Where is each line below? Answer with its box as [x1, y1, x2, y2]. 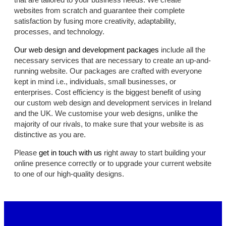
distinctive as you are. [14, 130, 86, 139]
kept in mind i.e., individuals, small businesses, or [14, 77, 176, 86]
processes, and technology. [14, 27, 104, 36]
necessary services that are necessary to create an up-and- [14, 56, 211, 65]
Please [14, 148, 37, 157]
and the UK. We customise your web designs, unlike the [14, 109, 198, 118]
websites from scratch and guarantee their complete [14, 6, 185, 15]
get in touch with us [37, 148, 102, 157]
